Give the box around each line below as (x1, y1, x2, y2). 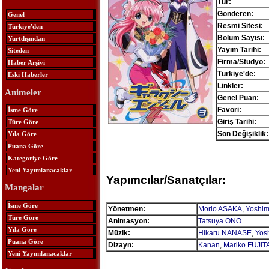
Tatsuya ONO (198, 217, 241, 225)
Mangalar (4, 183, 44, 193)
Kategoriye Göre (7, 154, 58, 162)
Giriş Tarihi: (217, 118, 256, 126)
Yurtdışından (7, 35, 45, 43)
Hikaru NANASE (198, 229, 252, 237)
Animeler (4, 87, 41, 97)
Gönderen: (217, 10, 253, 18)
